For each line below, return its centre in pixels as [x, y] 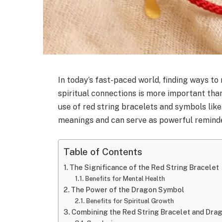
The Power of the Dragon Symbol [128, 189]
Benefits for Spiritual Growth [130, 201]
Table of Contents [103, 151]
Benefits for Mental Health [125, 178]
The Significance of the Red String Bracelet [144, 167]
